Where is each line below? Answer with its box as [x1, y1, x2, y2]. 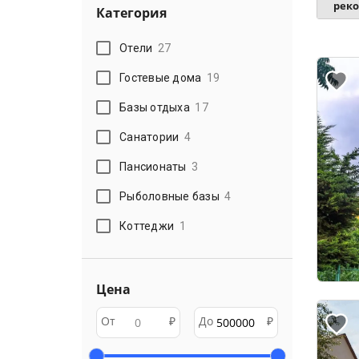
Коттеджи [119, 219, 175, 232]
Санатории [119, 130, 179, 143]
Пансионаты [119, 159, 187, 173]
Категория [96, 4, 167, 22]
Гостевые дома [119, 71, 202, 84]
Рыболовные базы [119, 189, 220, 203]
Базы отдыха [119, 100, 190, 114]
